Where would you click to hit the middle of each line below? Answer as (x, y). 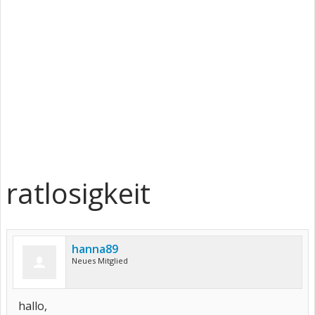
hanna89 (95, 249)
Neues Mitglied (100, 261)
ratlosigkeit (78, 193)
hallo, (33, 306)
